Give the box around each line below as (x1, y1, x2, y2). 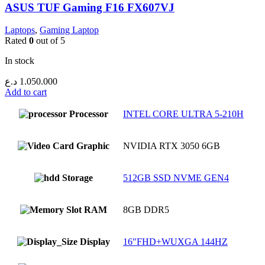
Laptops (5, 25, 35, 35)
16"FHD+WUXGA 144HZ (123, 237, 228, 247)
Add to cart (5, 87, 47, 98)
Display (80, 237, 110, 247)
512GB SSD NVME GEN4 (123, 173, 229, 183)
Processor (69, 109, 108, 119)
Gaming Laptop (40, 25, 99, 35)
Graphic (76, 141, 109, 151)
